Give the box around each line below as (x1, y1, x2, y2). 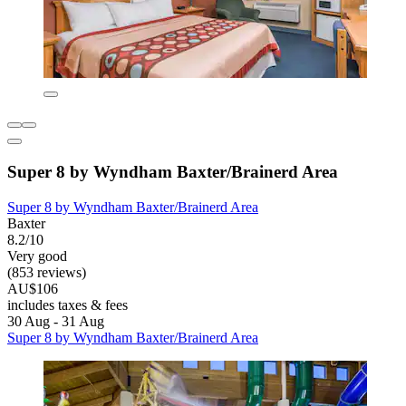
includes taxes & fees (7, 296, 128, 313)
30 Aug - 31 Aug (7, 313, 104, 329)
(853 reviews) (7, 264, 86, 280)
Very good (7, 247, 67, 264)
